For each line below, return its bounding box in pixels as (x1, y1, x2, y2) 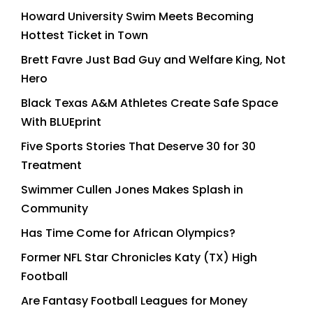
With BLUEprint (21, 114, 101, 131)
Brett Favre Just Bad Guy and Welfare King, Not (21, 52, 286, 68)
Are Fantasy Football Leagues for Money (21, 293, 247, 310)
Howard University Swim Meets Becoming (21, 8, 254, 25)
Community (21, 201, 88, 217)
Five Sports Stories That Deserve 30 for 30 (21, 138, 256, 155)
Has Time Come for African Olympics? (21, 225, 235, 242)
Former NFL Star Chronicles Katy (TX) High (21, 249, 257, 266)
